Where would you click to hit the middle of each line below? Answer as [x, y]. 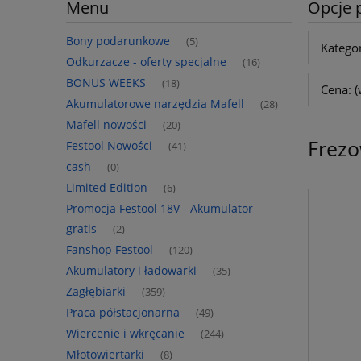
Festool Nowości [109, 145]
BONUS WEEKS [106, 82]
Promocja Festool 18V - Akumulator [160, 208]
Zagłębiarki [96, 291]
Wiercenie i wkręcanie [125, 333]
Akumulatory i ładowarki [131, 270]
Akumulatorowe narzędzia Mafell [155, 103]
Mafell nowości [106, 124]
